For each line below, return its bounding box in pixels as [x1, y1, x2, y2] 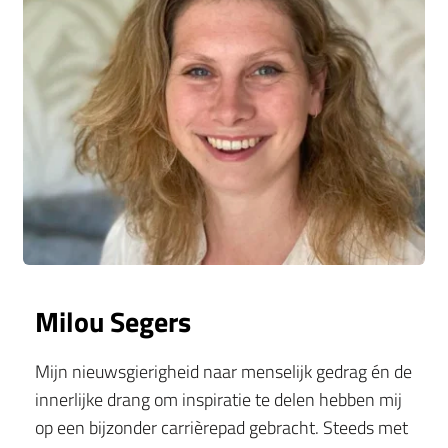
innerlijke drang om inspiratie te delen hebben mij [35, 386, 402, 414]
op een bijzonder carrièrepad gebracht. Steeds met [35, 414, 408, 442]
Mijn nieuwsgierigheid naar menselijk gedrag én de [35, 358, 412, 386]
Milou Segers [35, 300, 191, 344]
